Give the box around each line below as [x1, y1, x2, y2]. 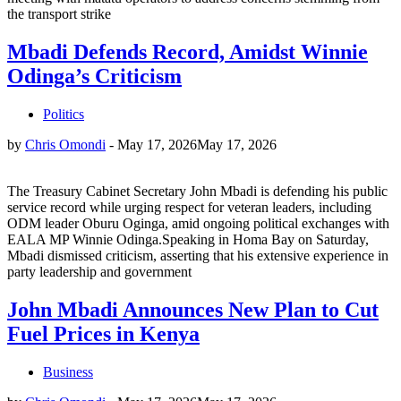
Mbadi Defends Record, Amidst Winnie [7, 40, 368, 64]
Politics [43, 107, 84, 123]
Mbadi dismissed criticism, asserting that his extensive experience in [7, 248, 388, 264]
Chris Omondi [25, 137, 106, 153]
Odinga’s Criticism [7, 64, 182, 89]
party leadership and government [7, 264, 192, 280]
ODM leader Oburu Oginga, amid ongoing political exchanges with [7, 216, 389, 232]
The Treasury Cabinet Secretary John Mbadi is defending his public [7, 183, 388, 200]
